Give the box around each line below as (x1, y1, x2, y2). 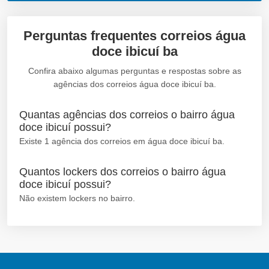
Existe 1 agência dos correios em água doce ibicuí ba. (19, 136, 225, 146)
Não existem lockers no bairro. (19, 193, 135, 203)
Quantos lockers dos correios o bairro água (19, 165, 226, 178)
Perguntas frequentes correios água (23, 28, 246, 43)
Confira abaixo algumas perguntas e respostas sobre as (28, 65, 241, 76)
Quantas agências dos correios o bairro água (19, 108, 235, 121)
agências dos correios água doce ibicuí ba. (53, 79, 216, 89)
